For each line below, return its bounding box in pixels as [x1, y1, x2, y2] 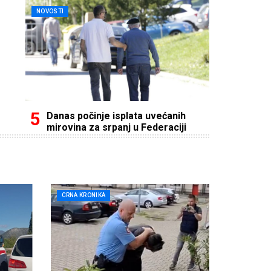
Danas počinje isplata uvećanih [47, 109, 186, 122]
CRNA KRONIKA [61, 191, 106, 198]
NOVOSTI [36, 7, 64, 15]
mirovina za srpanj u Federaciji [47, 121, 186, 133]
